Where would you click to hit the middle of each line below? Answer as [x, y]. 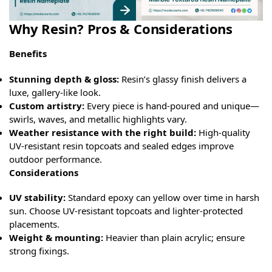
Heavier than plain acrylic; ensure [174, 238]
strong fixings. [39, 251]
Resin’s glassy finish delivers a [183, 79]
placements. [34, 224]
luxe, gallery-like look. [55, 92]
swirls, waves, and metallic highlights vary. [98, 119]
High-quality [224, 132]
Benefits [28, 54]
